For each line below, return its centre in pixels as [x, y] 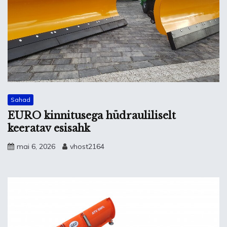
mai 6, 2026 [36, 147]
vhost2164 [87, 147]
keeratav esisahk [49, 128]
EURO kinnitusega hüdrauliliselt [92, 116]
